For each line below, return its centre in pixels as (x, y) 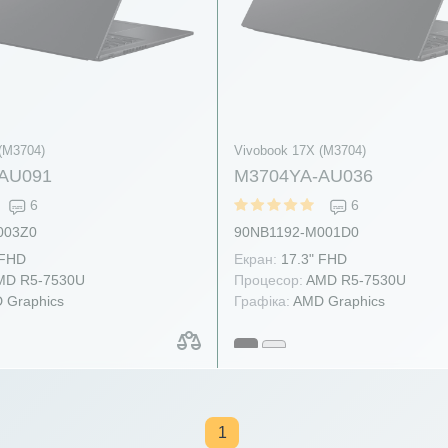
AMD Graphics (338, 301)
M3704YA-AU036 (304, 176)
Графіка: (262, 301)
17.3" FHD (312, 259)
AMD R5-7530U (355, 280)
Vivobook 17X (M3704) (300, 151)
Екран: (256, 259)
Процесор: (269, 280)
